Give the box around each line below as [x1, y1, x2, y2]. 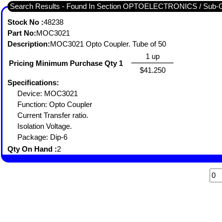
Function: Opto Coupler [17, 100, 94, 109]
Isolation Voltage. [17, 122, 74, 130]
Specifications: [7, 78, 59, 87]
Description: [7, 40, 50, 48]
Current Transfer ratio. [17, 111, 90, 119]
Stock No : [7, 18, 44, 26]
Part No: [7, 29, 36, 37]
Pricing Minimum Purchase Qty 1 [9, 59, 123, 67]
